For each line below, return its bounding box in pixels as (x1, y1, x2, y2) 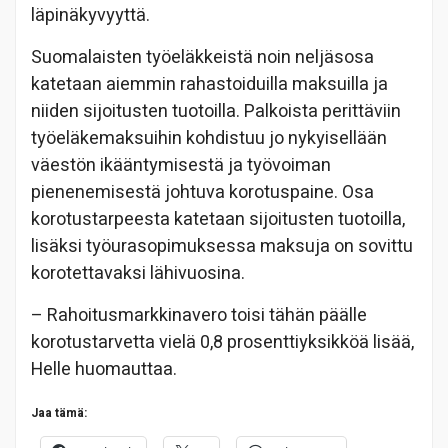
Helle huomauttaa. (31, 355, 177, 383)
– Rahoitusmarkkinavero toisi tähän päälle (31, 301, 367, 329)
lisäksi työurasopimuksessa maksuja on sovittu (31, 232, 413, 260)
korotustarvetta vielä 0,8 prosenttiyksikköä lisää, (31, 328, 414, 356)
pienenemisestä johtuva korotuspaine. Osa (31, 178, 374, 206)
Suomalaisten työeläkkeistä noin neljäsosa (31, 43, 374, 71)
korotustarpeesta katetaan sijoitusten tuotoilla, (31, 205, 405, 233)
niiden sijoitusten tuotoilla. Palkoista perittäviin (31, 97, 401, 125)
